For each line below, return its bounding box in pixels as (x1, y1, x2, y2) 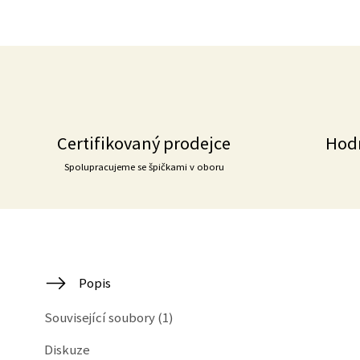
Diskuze (44, 341, 90, 358)
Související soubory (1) (44, 309, 174, 326)
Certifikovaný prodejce (57, 132, 231, 154)
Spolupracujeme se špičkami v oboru (63, 161, 224, 173)
